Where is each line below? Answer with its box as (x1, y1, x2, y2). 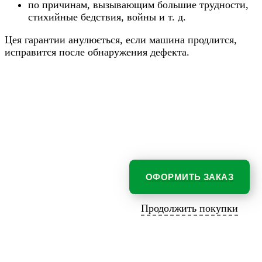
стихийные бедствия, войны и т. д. (28, 11, 186, 23)
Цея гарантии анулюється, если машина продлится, (5, 33, 237, 46)
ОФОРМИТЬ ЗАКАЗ (145, 171, 234, 182)
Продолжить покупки (141, 202, 238, 214)
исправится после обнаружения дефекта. (5, 46, 189, 58)
